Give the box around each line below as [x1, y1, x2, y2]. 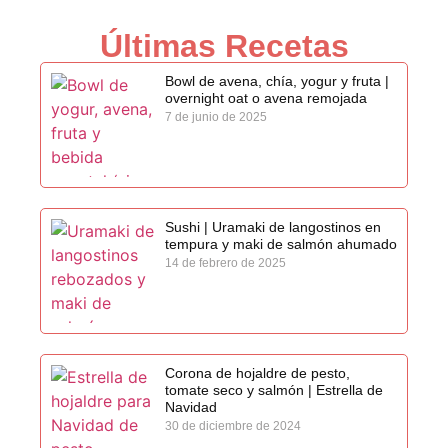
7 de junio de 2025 [164, 110, 267, 125]
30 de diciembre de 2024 [164, 419, 301, 434]
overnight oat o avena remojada [164, 90, 367, 107]
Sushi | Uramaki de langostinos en [164, 219, 381, 236]
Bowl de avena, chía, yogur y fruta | [164, 73, 389, 90]
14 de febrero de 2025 [164, 256, 286, 271]
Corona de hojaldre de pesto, [164, 365, 350, 382]
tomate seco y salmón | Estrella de [164, 382, 383, 399]
